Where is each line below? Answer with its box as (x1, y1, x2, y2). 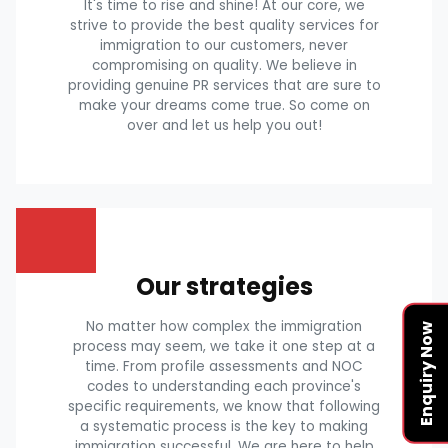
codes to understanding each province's (87, 376, 361, 396)
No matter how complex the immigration (86, 316, 362, 336)
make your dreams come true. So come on (78, 95, 370, 115)
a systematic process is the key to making (80, 416, 368, 436)
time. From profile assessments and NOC (85, 356, 363, 376)
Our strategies (135, 269, 313, 303)
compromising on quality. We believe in (91, 55, 357, 75)
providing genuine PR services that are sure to (67, 75, 381, 95)
